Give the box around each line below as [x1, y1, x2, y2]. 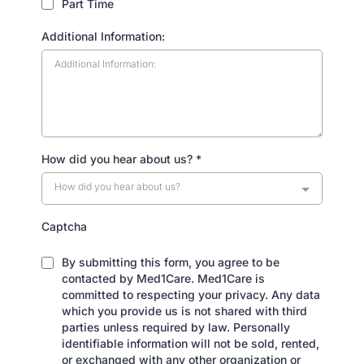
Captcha [41, 219, 87, 234]
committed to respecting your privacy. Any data [62, 288, 320, 302]
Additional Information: [41, 29, 165, 44]
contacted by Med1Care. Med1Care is [62, 271, 265, 286]
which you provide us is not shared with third [62, 304, 307, 318]
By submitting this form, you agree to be [62, 255, 279, 270]
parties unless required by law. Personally [62, 320, 290, 335]
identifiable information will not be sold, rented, [62, 336, 319, 351]
